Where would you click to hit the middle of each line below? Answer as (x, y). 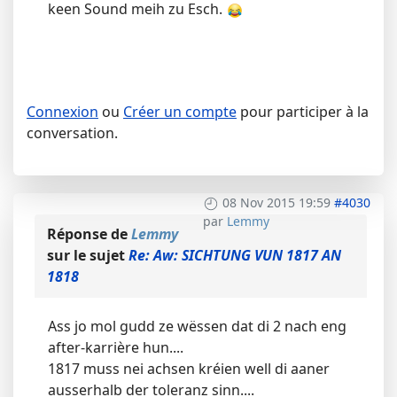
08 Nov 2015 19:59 (276, 203)
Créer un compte (180, 112)
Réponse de (89, 234)
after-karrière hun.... (116, 348)
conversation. (72, 133)
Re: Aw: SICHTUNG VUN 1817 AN (235, 256)
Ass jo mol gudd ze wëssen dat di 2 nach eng (197, 327)
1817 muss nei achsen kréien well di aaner (189, 369)
